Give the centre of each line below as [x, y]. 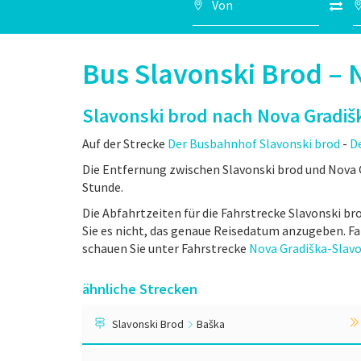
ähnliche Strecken [140, 289]
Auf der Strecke [125, 143]
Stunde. [103, 187]
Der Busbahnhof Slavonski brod [254, 143]
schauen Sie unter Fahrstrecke [166, 248]
